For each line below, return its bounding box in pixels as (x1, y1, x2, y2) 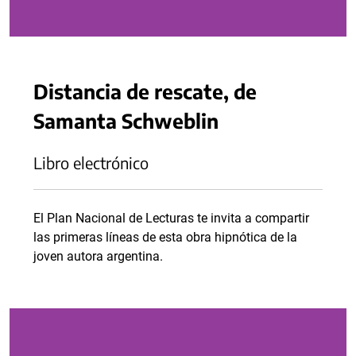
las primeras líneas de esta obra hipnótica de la (33, 230, 297, 245)
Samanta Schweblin (33, 108, 219, 133)
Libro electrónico (33, 153, 149, 172)
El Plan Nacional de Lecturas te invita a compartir (33, 211, 309, 226)
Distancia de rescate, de (33, 79, 257, 103)
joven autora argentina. (33, 249, 163, 264)
